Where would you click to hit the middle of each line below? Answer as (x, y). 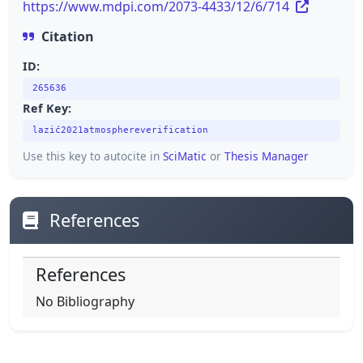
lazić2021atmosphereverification (120, 130)
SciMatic (185, 156)
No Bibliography (85, 302)
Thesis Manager (267, 156)
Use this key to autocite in (93, 156)
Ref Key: (47, 108)
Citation (68, 36)
